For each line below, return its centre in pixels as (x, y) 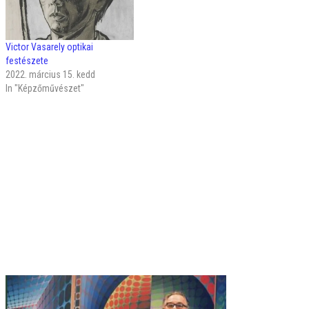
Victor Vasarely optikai (49, 47)
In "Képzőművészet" (45, 89)
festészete (27, 61)
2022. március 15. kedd (50, 75)
